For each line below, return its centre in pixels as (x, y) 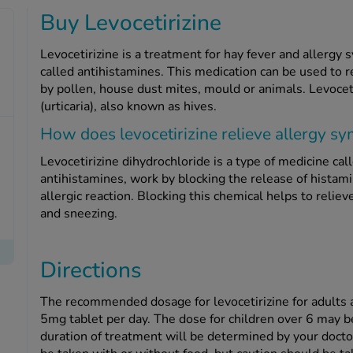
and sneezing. (78, 214)
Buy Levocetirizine (130, 23)
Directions (91, 271)
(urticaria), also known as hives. (128, 107)
